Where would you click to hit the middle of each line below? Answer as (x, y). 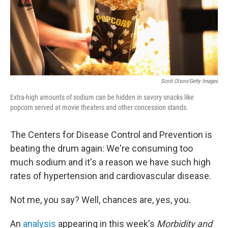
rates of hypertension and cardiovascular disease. (111, 176)
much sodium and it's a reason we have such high (110, 162)
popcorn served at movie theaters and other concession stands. (99, 107)
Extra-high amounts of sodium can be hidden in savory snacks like (102, 97)
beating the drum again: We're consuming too (102, 148)
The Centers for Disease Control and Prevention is (111, 135)
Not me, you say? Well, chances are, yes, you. (101, 200)
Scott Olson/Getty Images (189, 81)
